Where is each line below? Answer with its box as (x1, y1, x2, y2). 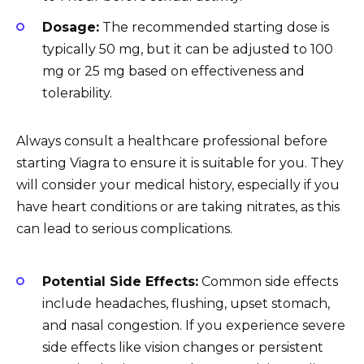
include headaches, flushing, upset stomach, (42, 296, 330, 312)
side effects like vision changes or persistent (42, 340, 323, 356)
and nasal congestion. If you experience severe (42, 318, 345, 334)
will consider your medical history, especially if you (16, 177, 340, 193)
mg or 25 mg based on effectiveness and (42, 63, 305, 80)
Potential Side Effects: (42, 274, 198, 290)
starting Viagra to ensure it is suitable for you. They (16, 155, 344, 171)
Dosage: (42, 19, 99, 36)
